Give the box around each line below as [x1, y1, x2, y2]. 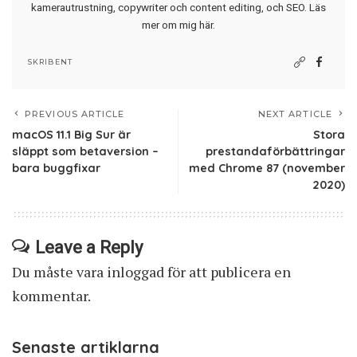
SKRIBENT [28, 57, 73, 67]
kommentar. [12, 286, 91, 306]
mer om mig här [142, 18, 213, 32]
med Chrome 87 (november [189, 161, 345, 176]
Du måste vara [12, 262, 107, 282]
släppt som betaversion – [12, 144, 159, 159]
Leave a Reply [35, 237, 143, 258]
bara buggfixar [12, 161, 100, 176]
